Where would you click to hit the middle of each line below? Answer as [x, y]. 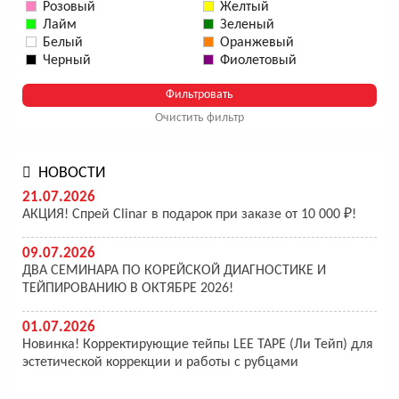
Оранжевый [257, 43]
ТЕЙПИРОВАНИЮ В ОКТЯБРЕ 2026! [128, 289]
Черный [67, 61]
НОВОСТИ [72, 174]
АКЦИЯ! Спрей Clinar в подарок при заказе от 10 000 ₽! [189, 215]
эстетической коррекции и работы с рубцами [160, 363]
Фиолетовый [258, 61]
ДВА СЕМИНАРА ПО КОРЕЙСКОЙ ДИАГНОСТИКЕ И [174, 271]
